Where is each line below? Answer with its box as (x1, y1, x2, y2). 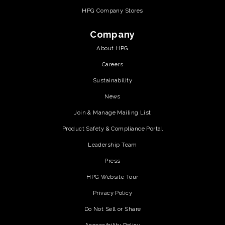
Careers (101, 60, 124, 68)
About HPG (96, 44, 129, 52)
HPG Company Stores (82, 7, 143, 14)
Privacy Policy (92, 189, 133, 196)
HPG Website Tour (86, 173, 139, 180)
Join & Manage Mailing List (74, 108, 151, 116)
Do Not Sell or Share (84, 205, 141, 212)
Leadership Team (88, 141, 137, 148)
